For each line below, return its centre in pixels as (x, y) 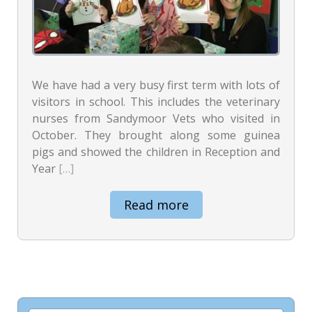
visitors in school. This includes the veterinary (156, 102)
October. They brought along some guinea (156, 135)
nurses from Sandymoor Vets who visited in (156, 118)
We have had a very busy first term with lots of (156, 85)
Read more (156, 205)
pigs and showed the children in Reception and (156, 152)
